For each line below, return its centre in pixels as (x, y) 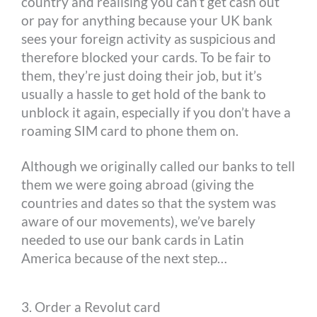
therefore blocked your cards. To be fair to (146, 57)
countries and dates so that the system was (149, 202)
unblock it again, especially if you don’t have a (156, 112)
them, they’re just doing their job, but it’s (142, 75)
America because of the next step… (125, 258)
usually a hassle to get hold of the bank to (144, 93)
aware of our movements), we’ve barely (139, 221)
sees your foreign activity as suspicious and (149, 38)
